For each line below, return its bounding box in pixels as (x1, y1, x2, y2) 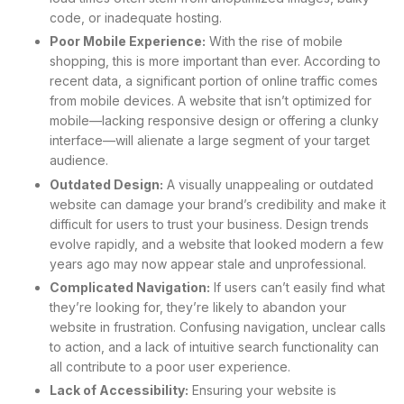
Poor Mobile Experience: (50, 33, 206, 50)
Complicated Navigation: (50, 279, 210, 295)
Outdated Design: (50, 176, 163, 192)
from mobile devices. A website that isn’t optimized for (50, 93, 372, 109)
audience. (50, 152, 108, 169)
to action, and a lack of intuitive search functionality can (50, 338, 379, 354)
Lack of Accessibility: (50, 381, 188, 398)
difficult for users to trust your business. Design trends (50, 216, 369, 232)
